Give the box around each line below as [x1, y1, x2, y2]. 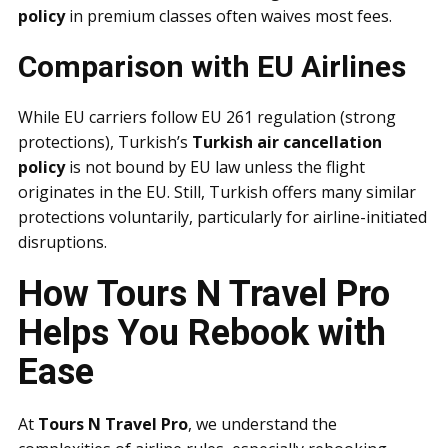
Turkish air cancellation [192, 131, 382, 153]
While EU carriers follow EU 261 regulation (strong [18, 106, 396, 128]
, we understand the [188, 413, 337, 435]
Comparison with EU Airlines [18, 49, 406, 84]
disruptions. [18, 231, 107, 253]
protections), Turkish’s [18, 131, 192, 153]
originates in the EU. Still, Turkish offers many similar [18, 181, 416, 203]
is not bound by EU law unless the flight [65, 156, 365, 178]
